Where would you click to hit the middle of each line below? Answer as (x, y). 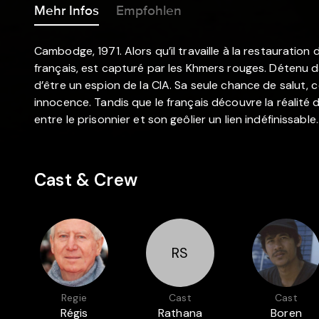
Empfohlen (149, 11)
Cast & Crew (86, 179)
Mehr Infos (67, 11)
